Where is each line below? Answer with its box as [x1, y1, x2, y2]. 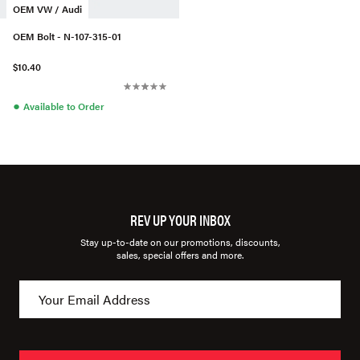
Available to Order [23, 99, 104, 114]
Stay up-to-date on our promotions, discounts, [80, 235, 280, 250]
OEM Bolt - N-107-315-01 [13, 29, 121, 44]
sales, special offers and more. [117, 247, 243, 263]
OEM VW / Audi [13, 2, 82, 17]
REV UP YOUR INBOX [129, 210, 231, 231]
